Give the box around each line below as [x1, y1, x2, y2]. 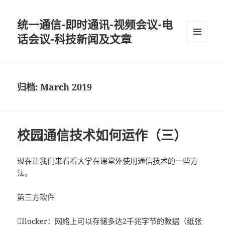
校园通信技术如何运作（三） [17, 126, 187, 145]
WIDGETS [187, 59, 215, 68]
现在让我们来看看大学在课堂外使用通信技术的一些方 [17, 156, 198, 166]
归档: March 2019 [17, 81, 92, 93]
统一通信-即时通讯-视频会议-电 [17, 17, 173, 32]
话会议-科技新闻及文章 [17, 31, 132, 47]
